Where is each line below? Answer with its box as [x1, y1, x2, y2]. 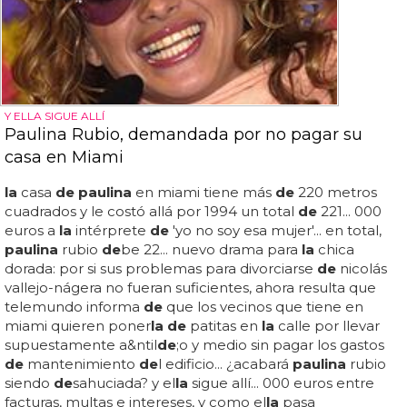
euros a [5, 221, 59, 239]
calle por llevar [274, 316, 380, 334]
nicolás [336, 259, 387, 277]
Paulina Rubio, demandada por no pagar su [5, 124, 362, 144]
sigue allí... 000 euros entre [188, 373, 374, 392]
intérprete [72, 221, 150, 239]
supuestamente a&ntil [5, 335, 157, 353]
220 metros [294, 183, 377, 201]
